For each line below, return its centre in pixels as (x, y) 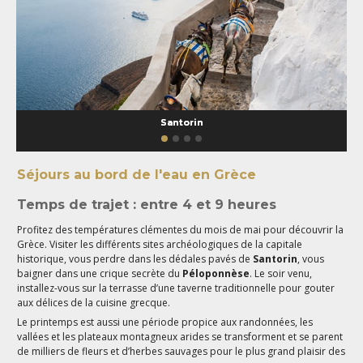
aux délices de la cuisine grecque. (94, 302)
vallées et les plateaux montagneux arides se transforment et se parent (180, 336)
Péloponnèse (216, 273)
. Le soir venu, (281, 273)
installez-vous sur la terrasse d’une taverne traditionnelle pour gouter (176, 288)
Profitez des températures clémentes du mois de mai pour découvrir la (181, 229)
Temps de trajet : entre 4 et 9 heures (147, 204)
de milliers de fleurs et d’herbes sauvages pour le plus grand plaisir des (181, 351)
